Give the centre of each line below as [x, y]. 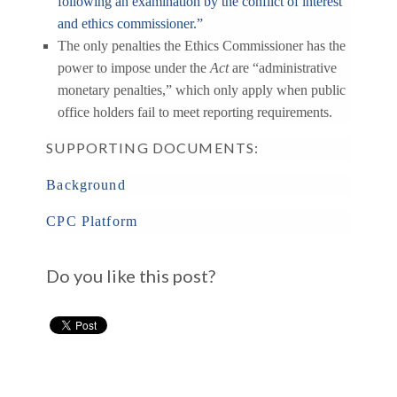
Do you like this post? [131, 275]
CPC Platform [92, 221]
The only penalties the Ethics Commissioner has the [201, 45]
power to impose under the [133, 67]
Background [86, 184]
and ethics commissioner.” [130, 23]
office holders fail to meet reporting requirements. [195, 112]
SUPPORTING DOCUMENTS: [153, 147]
